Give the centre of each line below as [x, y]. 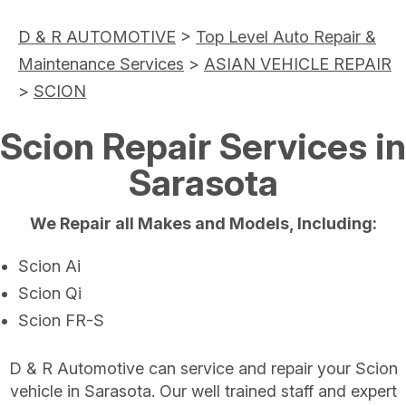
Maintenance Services [101, 63]
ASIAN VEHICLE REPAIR [298, 63]
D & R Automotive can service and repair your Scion [203, 369]
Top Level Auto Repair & [286, 36]
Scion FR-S [61, 320]
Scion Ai [49, 266]
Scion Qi [50, 293]
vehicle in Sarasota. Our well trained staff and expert [203, 391]
